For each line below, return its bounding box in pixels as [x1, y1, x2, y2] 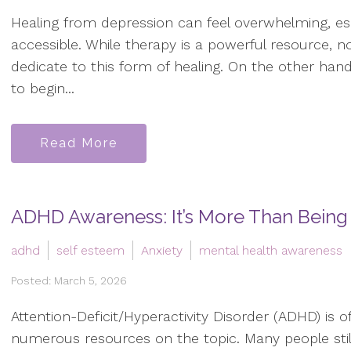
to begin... [11, 80, 74, 97]
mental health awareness [199, 242, 342, 258]
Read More [40, 135, 118, 150]
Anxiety [141, 242, 183, 258]
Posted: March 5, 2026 [11, 273, 127, 287]
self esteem [56, 242, 125, 258]
